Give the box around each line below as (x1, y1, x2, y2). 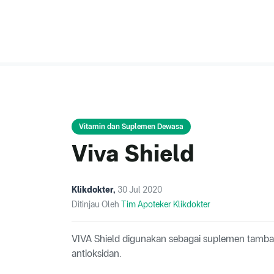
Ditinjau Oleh (72, 199, 121, 210)
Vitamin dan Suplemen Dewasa (79, 122, 183, 131)
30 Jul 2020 (117, 185, 162, 195)
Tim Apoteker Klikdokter (121, 199, 210, 210)
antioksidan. (72, 248, 121, 260)
